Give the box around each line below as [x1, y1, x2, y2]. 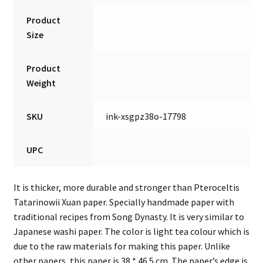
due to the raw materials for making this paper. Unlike [13, 240, 230, 252]
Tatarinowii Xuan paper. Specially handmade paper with [13, 195, 234, 208]
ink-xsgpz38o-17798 [106, 110, 187, 123]
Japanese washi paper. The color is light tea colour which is [13, 225, 249, 237]
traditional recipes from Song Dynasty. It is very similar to [13, 210, 244, 222]
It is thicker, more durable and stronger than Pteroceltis [13, 181, 240, 193]
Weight [26, 77, 56, 89]
